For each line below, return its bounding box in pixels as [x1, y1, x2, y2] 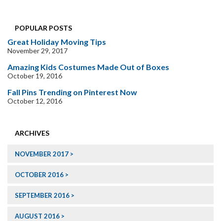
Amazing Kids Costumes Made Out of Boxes [7, 62, 169, 72]
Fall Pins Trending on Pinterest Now [7, 87, 137, 97]
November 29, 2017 [7, 46, 68, 55]
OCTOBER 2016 [15, 171, 64, 179]
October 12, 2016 [7, 97, 62, 106]
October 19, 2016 [7, 72, 62, 80]
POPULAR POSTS [15, 24, 72, 33]
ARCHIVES [15, 129, 49, 138]
